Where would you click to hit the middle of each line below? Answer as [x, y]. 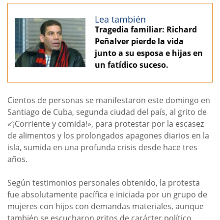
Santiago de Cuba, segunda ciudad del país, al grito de [107, 112]
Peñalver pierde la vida [139, 41]
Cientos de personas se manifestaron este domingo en [109, 100]
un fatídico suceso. [132, 65]
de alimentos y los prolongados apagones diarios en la [108, 135]
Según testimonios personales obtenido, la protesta [104, 182]
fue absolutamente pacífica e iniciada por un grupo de [107, 194]
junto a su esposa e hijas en [149, 53]
